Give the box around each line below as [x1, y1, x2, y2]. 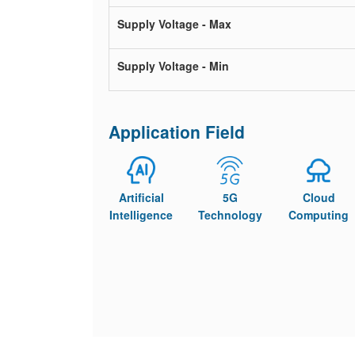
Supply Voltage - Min [117, 58, 229, 74]
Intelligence [109, 207, 174, 223]
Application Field [109, 120, 245, 143]
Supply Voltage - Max [117, 16, 231, 32]
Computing [288, 207, 349, 223]
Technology [197, 207, 262, 223]
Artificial [118, 189, 164, 205]
